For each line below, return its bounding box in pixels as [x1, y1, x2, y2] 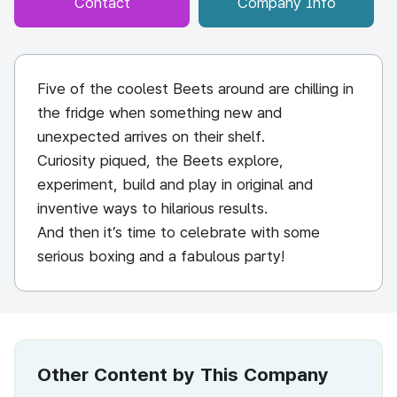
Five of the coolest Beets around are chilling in [37, 80, 354, 97]
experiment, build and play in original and [37, 175, 313, 193]
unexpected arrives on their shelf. [37, 128, 266, 145]
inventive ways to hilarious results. [37, 199, 269, 217]
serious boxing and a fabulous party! [37, 247, 284, 265]
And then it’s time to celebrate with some [37, 223, 320, 241]
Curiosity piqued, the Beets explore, [37, 152, 284, 169]
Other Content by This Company [37, 363, 329, 385]
